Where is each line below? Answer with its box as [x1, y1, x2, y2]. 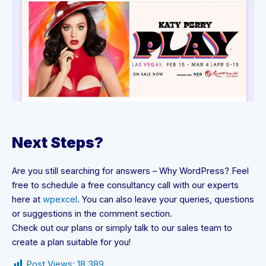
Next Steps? [12, 134, 103, 152]
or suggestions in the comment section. [12, 208, 172, 220]
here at [12, 194, 43, 205]
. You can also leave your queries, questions [77, 194, 254, 205]
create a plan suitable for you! [12, 237, 131, 248]
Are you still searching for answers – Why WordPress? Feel [12, 166, 249, 177]
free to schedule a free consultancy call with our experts [12, 180, 239, 191]
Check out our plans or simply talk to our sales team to [12, 223, 232, 234]
